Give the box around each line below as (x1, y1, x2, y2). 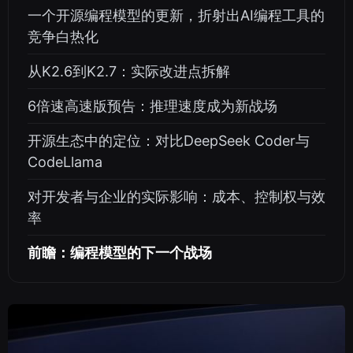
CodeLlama (28, 154, 102, 170)
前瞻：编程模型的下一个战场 (28, 244, 212, 261)
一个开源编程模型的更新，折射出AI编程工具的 (28, 7, 325, 24)
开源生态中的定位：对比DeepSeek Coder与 (28, 132, 310, 149)
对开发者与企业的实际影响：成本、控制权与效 (28, 188, 325, 205)
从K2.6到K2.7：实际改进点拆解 (28, 63, 230, 80)
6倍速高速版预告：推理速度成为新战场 (28, 98, 277, 114)
